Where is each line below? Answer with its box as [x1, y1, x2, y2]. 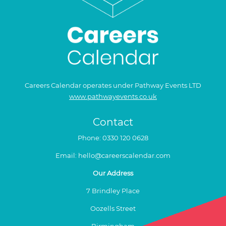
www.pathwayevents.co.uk [69, 92, 157, 101]
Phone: [77, 134, 102, 142]
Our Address [92, 169, 133, 178]
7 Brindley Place [86, 187, 140, 195]
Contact [92, 116, 133, 129]
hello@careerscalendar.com [78, 151, 171, 160]
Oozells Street [90, 204, 136, 213]
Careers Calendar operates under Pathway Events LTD [24, 81, 201, 90]
